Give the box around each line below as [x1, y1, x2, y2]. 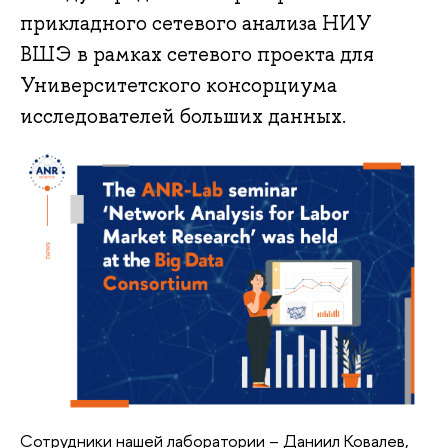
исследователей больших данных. [20, 103, 346, 130]
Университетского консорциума [20, 72, 337, 99]
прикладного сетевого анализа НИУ [20, 10, 372, 37]
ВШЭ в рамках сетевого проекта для [20, 41, 374, 68]
